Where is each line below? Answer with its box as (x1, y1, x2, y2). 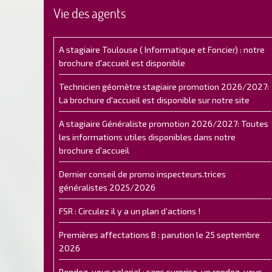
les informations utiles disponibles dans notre (59, 131, 236, 142)
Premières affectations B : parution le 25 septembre (59, 229, 260, 240)
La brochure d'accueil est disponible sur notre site (59, 94, 250, 105)
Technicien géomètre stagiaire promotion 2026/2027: (59, 81, 269, 92)
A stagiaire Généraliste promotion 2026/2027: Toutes (59, 118, 268, 129)
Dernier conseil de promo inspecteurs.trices (59, 168, 226, 179)
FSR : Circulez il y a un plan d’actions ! (59, 205, 200, 216)
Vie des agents (53, 4, 126, 22)
